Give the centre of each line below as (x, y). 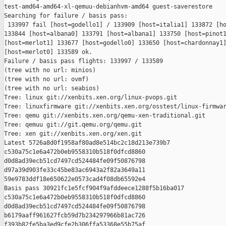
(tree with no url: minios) (50, 70)
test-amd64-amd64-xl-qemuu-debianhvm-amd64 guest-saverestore (108, 7)
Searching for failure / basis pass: (66, 16)
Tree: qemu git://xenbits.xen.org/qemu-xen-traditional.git (105, 116)
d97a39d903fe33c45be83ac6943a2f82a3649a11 (76, 170)
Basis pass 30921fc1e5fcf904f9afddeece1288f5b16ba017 (96, 188)
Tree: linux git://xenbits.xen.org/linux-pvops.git (91, 98)
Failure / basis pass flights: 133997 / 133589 (83, 61)
